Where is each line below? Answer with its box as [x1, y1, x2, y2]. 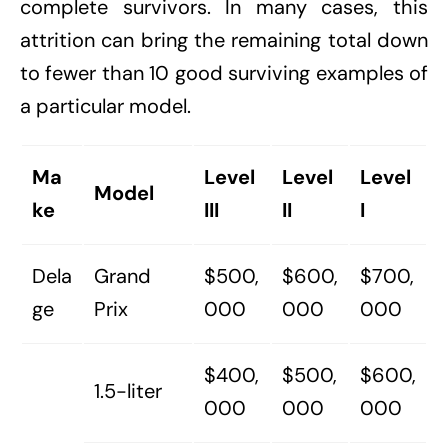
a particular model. [20, 93, 191, 120]
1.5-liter [94, 378, 162, 405]
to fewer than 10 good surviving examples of [20, 60, 428, 87]
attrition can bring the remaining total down [20, 27, 428, 54]
